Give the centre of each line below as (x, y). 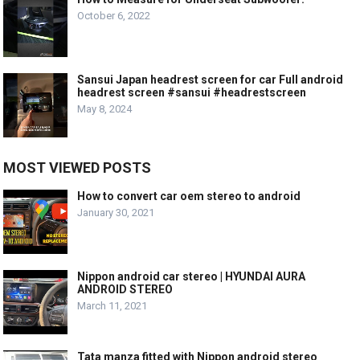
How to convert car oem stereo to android (189, 196)
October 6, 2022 (114, 15)
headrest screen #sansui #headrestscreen (192, 92)
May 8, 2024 (105, 108)
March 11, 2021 (112, 305)
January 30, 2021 (116, 212)
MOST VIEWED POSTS (78, 167)
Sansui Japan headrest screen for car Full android (211, 79)
